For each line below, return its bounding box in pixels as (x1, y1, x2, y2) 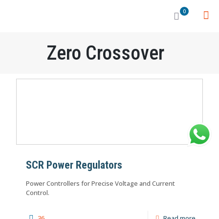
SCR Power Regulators (26, 159, 122, 171)
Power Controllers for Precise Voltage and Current (26, 179, 175, 188)
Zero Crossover (46, 42, 164, 65)
